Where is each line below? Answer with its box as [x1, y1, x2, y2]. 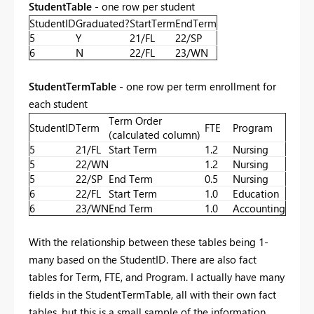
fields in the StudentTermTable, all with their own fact [29, 287, 276, 301]
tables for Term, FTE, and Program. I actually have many [29, 269, 285, 284]
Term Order [109, 113, 162, 128]
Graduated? [76, 15, 130, 30]
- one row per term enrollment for [116, 78, 276, 93]
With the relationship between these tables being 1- [29, 234, 268, 249]
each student [29, 96, 88, 111]
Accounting [233, 200, 285, 215]
